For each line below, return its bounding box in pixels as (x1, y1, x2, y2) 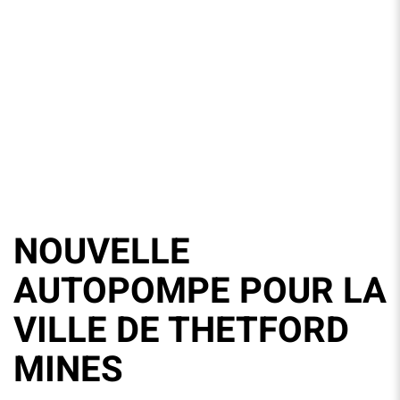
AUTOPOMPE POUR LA (13, 265, 387, 318)
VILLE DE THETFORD (13, 304, 349, 357)
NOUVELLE (13, 226, 190, 279)
